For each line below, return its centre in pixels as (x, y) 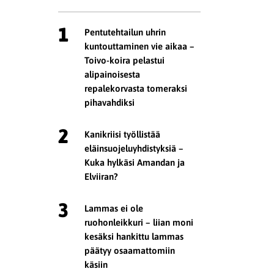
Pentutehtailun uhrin (125, 32)
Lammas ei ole (114, 208)
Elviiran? (102, 176)
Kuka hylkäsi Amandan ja (135, 162)
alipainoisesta (113, 75)
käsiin (96, 264)
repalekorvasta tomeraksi (136, 89)
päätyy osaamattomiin (130, 250)
